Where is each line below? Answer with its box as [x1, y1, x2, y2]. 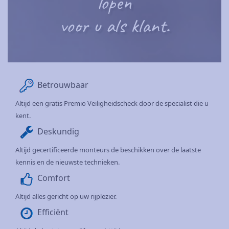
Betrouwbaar [37, 79, 88, 90]
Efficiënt [37, 206, 68, 218]
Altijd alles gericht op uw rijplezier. [15, 191, 117, 201]
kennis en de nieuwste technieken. [15, 157, 120, 167]
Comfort [37, 172, 70, 184]
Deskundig [37, 125, 79, 137]
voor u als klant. [59, 12, 170, 38]
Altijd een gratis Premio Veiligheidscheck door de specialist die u [15, 98, 209, 108]
